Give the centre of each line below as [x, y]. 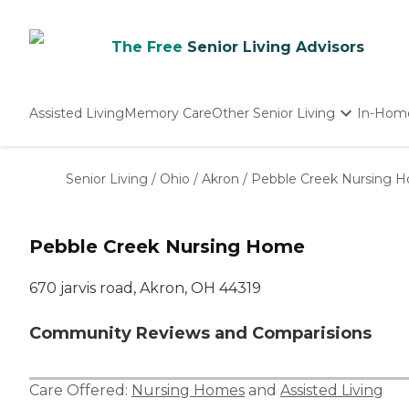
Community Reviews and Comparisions [200, 334]
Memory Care [168, 113]
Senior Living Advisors [276, 47]
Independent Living [276, 156]
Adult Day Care [261, 194]
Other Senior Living [273, 113]
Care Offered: [80, 391]
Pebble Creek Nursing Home [167, 247]
